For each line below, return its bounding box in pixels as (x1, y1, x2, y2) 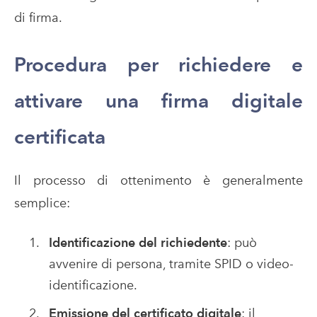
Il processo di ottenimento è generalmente (14, 173, 303, 188)
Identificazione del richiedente (48, 235, 227, 250)
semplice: (14, 195, 70, 211)
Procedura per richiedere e (14, 52, 303, 77)
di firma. (14, 10, 62, 25)
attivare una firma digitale (14, 88, 303, 113)
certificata (14, 125, 105, 149)
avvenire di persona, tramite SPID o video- (48, 256, 294, 272)
